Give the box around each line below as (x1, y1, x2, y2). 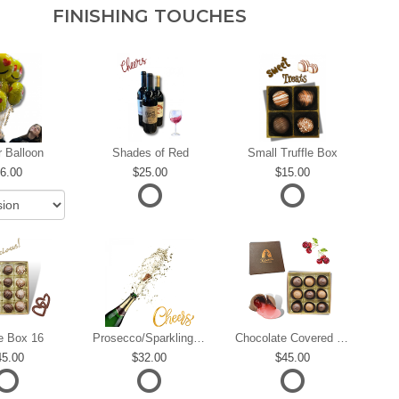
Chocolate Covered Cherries (337, 330, 349, 345)
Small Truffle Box (247, 146, 338, 160)
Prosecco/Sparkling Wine (193, 330, 206, 345)
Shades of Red (111, 146, 189, 160)
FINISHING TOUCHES (53, 4, 247, 27)
